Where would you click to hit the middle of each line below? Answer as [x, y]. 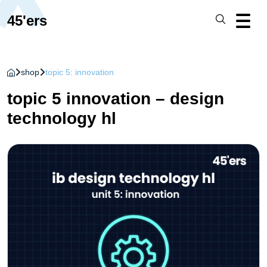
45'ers [27, 20]
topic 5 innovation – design [116, 99]
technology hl [62, 118]
